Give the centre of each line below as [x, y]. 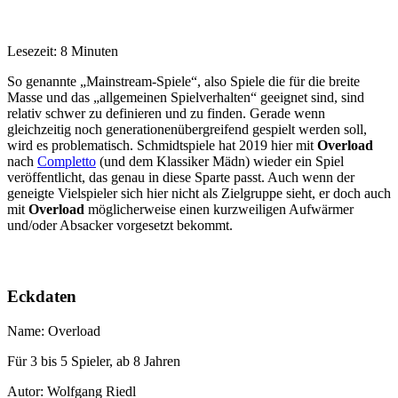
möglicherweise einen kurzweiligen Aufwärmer [219, 210]
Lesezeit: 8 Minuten [63, 52]
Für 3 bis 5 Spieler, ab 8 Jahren [94, 361]
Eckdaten [42, 296]
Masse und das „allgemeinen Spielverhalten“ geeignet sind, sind [186, 98]
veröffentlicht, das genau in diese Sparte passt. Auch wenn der [181, 178]
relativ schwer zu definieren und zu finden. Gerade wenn [166, 114]
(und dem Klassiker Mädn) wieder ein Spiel [220, 162]
